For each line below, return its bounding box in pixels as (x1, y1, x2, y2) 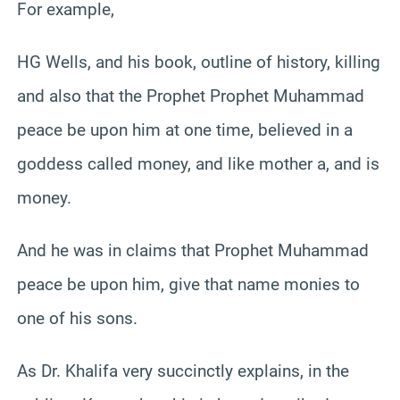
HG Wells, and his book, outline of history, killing (17, 51, 380, 72)
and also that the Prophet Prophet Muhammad (17, 85, 364, 106)
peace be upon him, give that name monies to (17, 273, 360, 295)
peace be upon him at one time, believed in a (17, 119, 353, 140)
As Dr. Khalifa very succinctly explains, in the (17, 360, 349, 381)
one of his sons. (17, 307, 137, 329)
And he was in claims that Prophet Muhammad (17, 239, 369, 261)
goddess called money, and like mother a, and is (17, 153, 379, 174)
